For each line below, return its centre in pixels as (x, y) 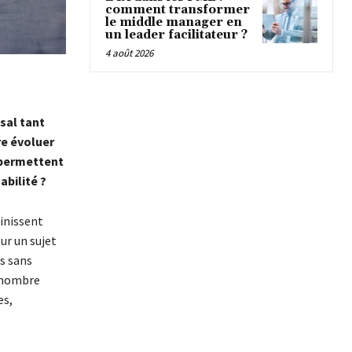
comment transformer (178, 10)
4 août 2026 (129, 53)
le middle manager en (174, 23)
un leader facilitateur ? (176, 35)
